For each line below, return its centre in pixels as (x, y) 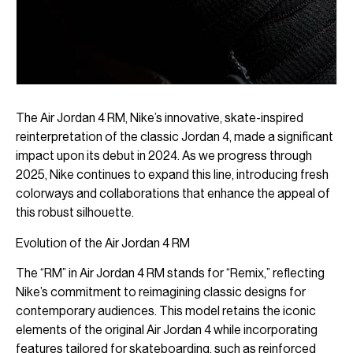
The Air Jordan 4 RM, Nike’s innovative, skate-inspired (160, 118)
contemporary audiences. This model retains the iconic (166, 311)
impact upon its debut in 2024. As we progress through (164, 156)
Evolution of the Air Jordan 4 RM (103, 243)
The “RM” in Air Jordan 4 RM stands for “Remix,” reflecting (170, 273)
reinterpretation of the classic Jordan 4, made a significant (175, 137)
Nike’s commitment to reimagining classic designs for (161, 292)
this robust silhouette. (75, 213)
